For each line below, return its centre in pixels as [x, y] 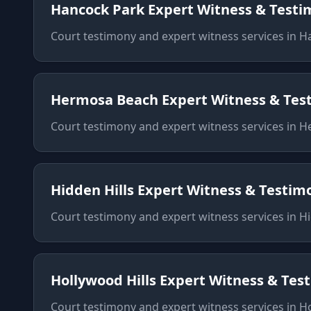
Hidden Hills [92, 190]
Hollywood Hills [103, 280]
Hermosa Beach [104, 100]
